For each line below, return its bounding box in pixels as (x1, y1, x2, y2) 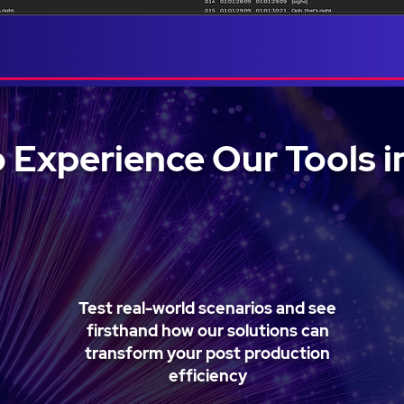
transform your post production (85, 343, 330, 363)
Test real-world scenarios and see (78, 298, 336, 318)
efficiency (168, 365, 247, 386)
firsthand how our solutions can (86, 320, 329, 341)
